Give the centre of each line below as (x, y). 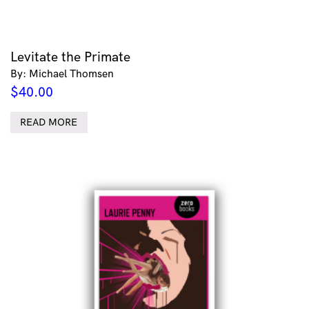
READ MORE (49, 122)
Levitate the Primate (70, 56)
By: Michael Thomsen (62, 73)
